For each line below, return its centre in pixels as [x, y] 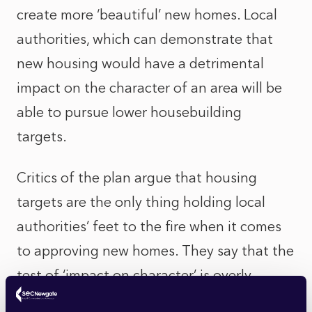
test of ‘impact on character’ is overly [134, 275]
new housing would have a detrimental [140, 63]
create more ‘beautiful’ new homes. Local [147, 15]
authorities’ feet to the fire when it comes [149, 226]
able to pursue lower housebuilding [129, 112]
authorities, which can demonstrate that [145, 39]
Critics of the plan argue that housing [137, 178]
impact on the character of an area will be [149, 88]
